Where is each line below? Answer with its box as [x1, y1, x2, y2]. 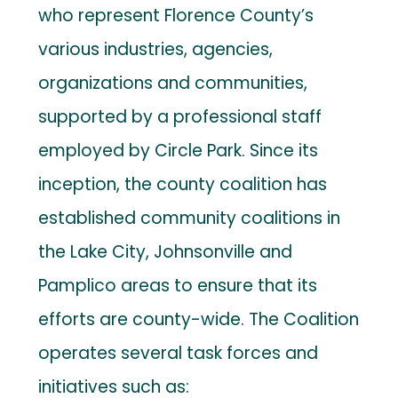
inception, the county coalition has [38, 171, 328, 196]
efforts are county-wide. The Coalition [38, 306, 360, 331]
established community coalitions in [38, 205, 341, 230]
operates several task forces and [38, 340, 319, 365]
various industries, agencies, [38, 36, 274, 61]
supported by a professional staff [38, 104, 322, 129]
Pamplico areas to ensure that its [38, 273, 318, 298]
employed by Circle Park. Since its [38, 138, 319, 163]
